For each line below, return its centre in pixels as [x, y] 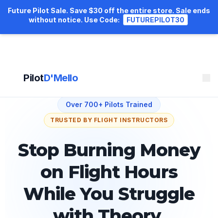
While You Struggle [109, 194]
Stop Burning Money [109, 150]
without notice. [56, 20]
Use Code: [102, 20]
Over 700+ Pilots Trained [109, 105]
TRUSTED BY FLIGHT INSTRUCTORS [109, 120]
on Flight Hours [109, 172]
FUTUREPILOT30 [155, 20]
